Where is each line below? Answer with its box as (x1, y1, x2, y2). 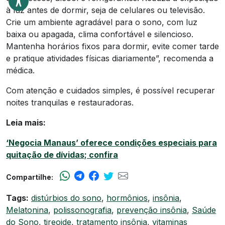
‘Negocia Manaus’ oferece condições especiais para (6, 137, 217, 148)
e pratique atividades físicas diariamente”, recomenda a (6, 53, 213, 63)
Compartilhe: (6, 172, 53, 181)
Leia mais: (6, 117, 46, 128)
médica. (6, 65, 35, 75)
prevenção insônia (117, 204, 187, 215)
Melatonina (6, 204, 48, 215)
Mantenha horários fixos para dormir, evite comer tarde (6, 41, 219, 51)
